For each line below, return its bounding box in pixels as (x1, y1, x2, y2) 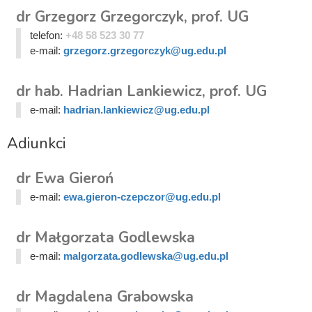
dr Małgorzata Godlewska (16, 228, 195, 248)
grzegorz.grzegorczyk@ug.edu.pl (63, 45, 226, 57)
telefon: (29, 29, 65, 42)
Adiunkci (7, 133, 65, 155)
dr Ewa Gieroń (16, 169, 114, 189)
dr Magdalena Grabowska (16, 287, 194, 307)
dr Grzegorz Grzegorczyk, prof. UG (16, 7, 249, 27)
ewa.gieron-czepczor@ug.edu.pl (63, 191, 221, 203)
